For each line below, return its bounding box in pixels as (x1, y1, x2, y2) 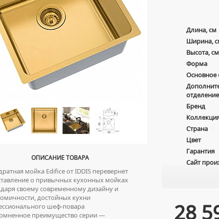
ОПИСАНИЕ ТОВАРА (31, 153, 89, 162)
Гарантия (186, 147, 215, 155)
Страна (186, 124, 208, 133)
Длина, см (186, 25, 217, 34)
